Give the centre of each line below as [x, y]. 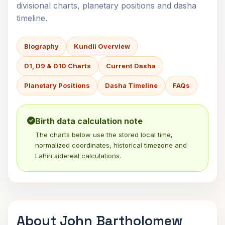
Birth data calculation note [89, 121]
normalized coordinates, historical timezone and [111, 145]
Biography [41, 46]
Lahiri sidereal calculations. [78, 156]
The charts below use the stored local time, [104, 135]
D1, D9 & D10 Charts [58, 66]
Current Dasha [131, 66]
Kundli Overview [102, 46]
